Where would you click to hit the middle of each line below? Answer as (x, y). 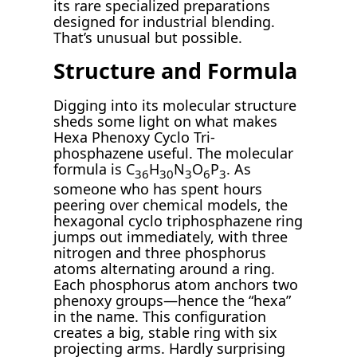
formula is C (94, 169)
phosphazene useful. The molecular (174, 153)
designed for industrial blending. (165, 21)
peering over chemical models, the (171, 205)
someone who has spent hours (158, 189)
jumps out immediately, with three (171, 237)
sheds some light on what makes (166, 121)
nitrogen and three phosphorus (160, 253)
